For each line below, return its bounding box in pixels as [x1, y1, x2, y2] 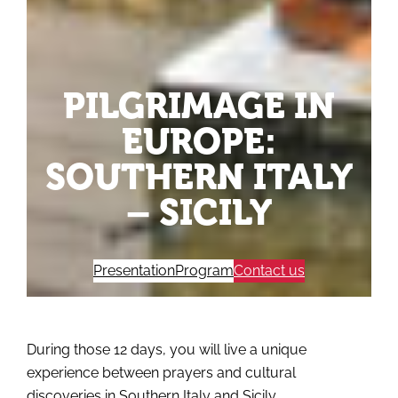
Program [175, 262, 234, 280]
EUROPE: [122, 120, 276, 162]
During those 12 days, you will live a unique [27, 340, 307, 358]
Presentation [93, 262, 175, 280]
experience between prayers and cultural [27, 363, 297, 381]
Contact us [234, 262, 305, 280]
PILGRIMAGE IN [63, 84, 335, 126]
